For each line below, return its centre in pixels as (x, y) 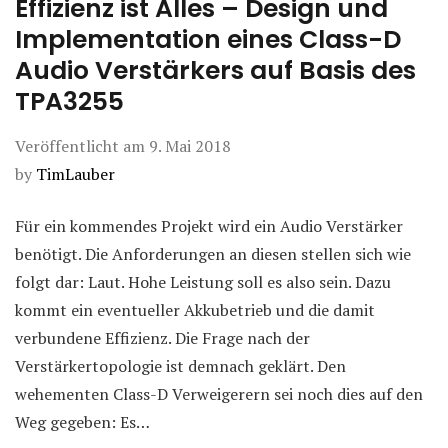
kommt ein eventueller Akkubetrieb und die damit (195, 309)
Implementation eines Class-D (208, 39)
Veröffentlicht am (82, 145)
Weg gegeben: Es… (82, 421)
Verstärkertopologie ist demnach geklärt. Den (180, 365)
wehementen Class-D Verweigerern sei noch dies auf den (219, 393)
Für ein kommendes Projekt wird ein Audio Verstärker (209, 225)
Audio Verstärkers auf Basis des (215, 70)
